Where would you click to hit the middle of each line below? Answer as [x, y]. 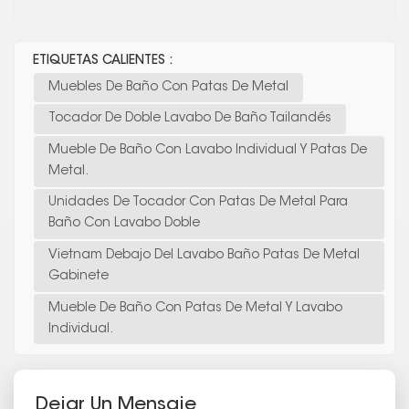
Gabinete [79, 276]
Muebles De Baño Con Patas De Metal [168, 87]
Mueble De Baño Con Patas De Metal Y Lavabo [195, 308]
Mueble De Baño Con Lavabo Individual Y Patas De [208, 150]
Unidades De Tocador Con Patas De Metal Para [198, 203]
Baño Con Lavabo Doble [124, 224]
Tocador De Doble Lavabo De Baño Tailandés [190, 119]
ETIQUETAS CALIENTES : [102, 61]
